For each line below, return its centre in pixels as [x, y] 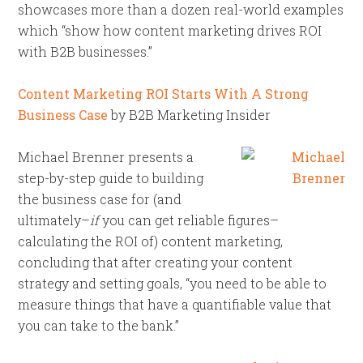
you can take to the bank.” [99, 325]
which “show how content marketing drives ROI [170, 30]
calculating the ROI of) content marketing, [151, 241]
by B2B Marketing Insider [190, 115]
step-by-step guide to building [111, 178]
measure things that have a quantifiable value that [175, 304]
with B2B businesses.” [85, 51]
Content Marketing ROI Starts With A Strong [164, 94]
